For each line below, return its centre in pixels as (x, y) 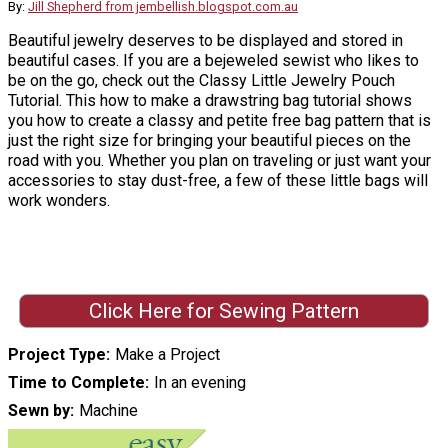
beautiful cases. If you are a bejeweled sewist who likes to (213, 61)
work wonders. (61, 201)
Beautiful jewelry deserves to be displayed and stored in (205, 41)
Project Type (57, 354)
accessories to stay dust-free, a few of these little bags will (218, 181)
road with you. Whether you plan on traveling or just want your (219, 161)
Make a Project (167, 354)
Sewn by (39, 410)
